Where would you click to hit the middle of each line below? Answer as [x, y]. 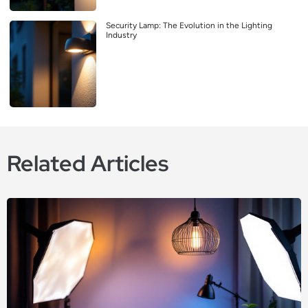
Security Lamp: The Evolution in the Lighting [189, 26]
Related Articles [88, 164]
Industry [121, 35]
